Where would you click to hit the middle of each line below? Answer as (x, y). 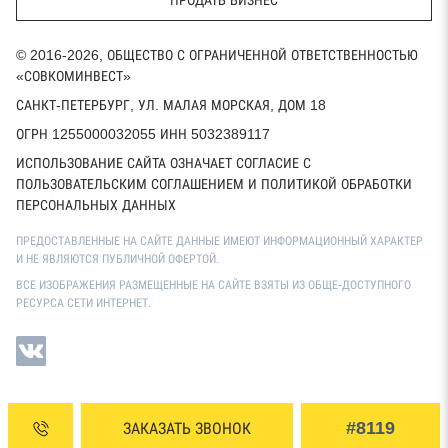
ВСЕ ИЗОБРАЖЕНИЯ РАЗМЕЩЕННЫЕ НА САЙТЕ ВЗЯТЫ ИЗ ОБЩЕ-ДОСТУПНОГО (213, 284)
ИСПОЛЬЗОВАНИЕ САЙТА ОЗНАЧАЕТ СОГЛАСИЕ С (163, 162)
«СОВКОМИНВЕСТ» (73, 75)
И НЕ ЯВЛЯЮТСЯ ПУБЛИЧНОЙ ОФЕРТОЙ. (117, 258)
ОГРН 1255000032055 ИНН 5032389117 (143, 133)
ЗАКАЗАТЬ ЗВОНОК (187, 428)
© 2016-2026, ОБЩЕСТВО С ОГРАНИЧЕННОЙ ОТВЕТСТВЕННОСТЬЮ (217, 54)
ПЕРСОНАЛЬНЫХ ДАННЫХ (96, 204)
